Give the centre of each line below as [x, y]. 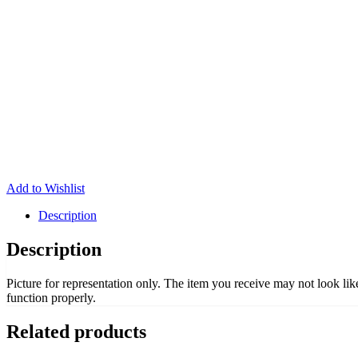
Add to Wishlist [46, 188]
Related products [76, 331]
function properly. [51, 297]
